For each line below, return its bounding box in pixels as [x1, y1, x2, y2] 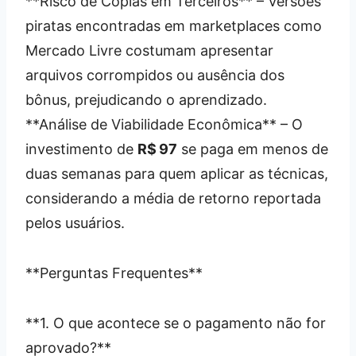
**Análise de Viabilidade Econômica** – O [25, 115, 303, 133]
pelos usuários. [25, 214, 125, 231]
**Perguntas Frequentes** [25, 264, 203, 281]
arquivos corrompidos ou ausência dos [25, 66, 284, 83]
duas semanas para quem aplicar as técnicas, [25, 164, 328, 182]
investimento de [25, 140, 137, 157]
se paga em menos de [177, 140, 328, 157]
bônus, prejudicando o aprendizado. [25, 91, 267, 108]
